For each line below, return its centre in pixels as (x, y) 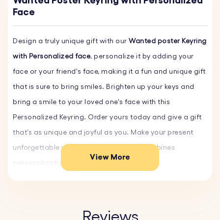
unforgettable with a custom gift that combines (94, 148)
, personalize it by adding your (142, 56)
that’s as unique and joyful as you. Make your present (103, 133)
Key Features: (35, 193)
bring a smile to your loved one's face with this (91, 102)
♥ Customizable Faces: (52, 209)
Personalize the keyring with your (148, 209)
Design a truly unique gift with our (71, 41)
